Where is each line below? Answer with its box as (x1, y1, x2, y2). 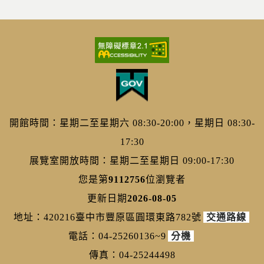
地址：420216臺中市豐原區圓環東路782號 (13, 212, 202, 223)
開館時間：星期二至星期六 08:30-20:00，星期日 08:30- (9, 118, 255, 128)
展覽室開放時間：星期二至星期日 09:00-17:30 (29, 156, 235, 166)
